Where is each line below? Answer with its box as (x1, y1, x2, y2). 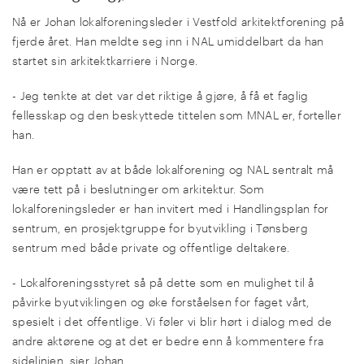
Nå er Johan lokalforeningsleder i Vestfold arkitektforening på (12, 14, 344, 28)
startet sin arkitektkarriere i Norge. (12, 53, 198, 67)
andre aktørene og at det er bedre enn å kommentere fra (12, 334, 324, 349)
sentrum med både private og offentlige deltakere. (12, 240, 290, 255)
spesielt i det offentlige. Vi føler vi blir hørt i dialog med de (12, 314, 332, 329)
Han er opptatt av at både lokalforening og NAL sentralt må (12, 162, 334, 177)
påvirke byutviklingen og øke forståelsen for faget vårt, (12, 295, 310, 310)
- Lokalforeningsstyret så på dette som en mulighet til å (12, 275, 314, 290)
